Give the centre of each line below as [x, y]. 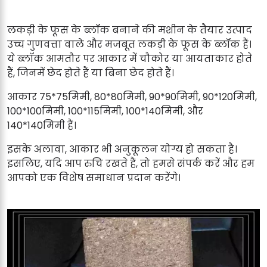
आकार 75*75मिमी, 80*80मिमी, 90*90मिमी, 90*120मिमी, [132, 97]
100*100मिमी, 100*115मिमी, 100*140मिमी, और [105, 111]
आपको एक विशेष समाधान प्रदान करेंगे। [94, 178]
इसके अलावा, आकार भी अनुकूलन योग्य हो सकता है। [122, 149]
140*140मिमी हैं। [42, 125]
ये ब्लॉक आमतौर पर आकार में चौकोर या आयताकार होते [130, 58]
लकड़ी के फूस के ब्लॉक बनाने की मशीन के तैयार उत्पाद [130, 30]
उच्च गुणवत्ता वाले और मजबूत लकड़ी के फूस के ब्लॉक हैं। [129, 44]
